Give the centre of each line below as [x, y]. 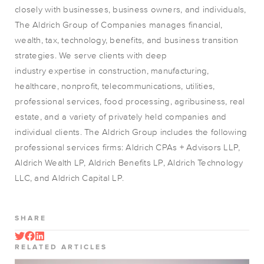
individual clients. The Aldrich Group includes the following [131, 132]
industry [32, 70]
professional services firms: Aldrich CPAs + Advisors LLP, [128, 147]
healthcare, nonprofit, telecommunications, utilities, [115, 86]
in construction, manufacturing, [148, 70]
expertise [67, 70]
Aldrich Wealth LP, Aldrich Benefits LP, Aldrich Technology [129, 162]
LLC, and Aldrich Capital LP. [69, 178]
